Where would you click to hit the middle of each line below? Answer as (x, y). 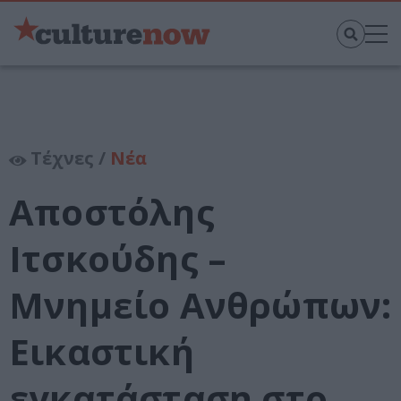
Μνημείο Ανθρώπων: (200, 305)
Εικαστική (102, 352)
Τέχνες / (68, 158)
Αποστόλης (112, 212)
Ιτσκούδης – (118, 259)
